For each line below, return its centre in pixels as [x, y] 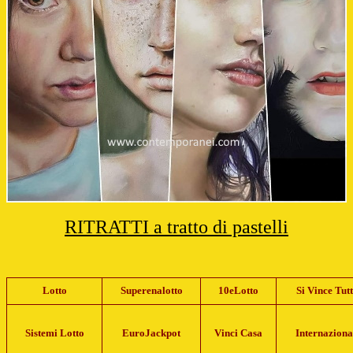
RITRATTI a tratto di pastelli [176, 227]
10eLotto [238, 290]
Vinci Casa [238, 333]
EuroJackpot [151, 333]
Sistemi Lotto [54, 333]
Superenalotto [151, 290]
